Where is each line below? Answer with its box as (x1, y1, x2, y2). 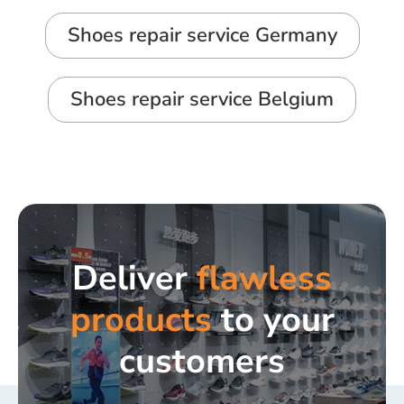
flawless (197, 254, 332, 301)
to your (211, 296, 335, 343)
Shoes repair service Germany (67, 21, 337, 49)
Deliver (72, 254, 197, 301)
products (69, 296, 212, 343)
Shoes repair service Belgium (70, 85, 334, 113)
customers (119, 337, 285, 384)
